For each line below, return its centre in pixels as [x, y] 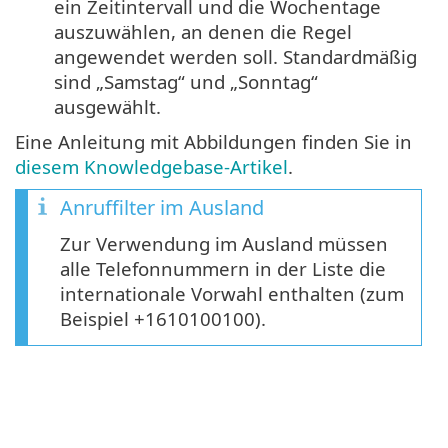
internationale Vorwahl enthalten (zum [232, 294]
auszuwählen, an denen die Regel [203, 32]
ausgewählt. [107, 107]
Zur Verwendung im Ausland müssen [224, 244]
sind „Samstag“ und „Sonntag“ [186, 82]
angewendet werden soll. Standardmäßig [235, 57]
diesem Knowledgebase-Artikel [151, 167]
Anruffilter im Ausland [162, 208]
